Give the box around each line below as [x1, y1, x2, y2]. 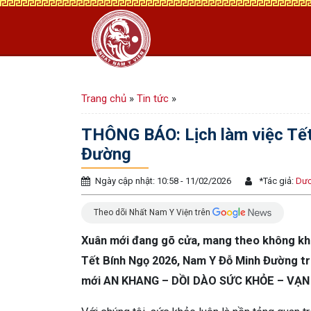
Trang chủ [81, 92, 126, 105]
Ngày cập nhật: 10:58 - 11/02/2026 [95, 176, 231, 186]
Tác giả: [263, 176, 294, 186]
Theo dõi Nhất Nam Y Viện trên [94, 207, 212, 217]
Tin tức [137, 92, 169, 105]
